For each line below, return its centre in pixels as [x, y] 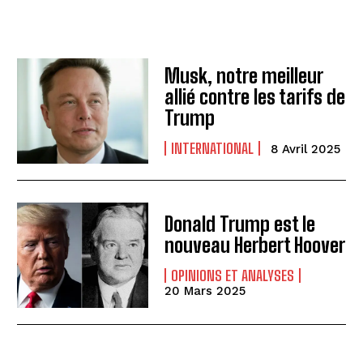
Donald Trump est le [240, 224]
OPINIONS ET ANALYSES [233, 276]
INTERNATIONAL [213, 149]
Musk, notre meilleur [244, 76]
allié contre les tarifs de [255, 97]
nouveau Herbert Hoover [255, 246]
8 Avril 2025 [306, 149]
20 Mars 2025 [205, 291]
